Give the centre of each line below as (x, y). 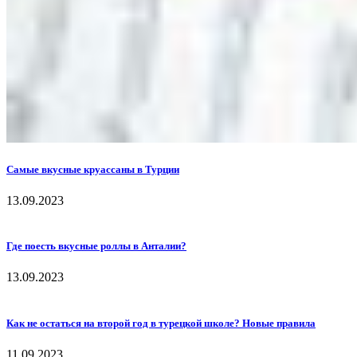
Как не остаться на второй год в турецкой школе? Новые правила (161, 323)
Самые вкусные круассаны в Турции (93, 169)
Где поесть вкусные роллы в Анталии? (96, 246)
